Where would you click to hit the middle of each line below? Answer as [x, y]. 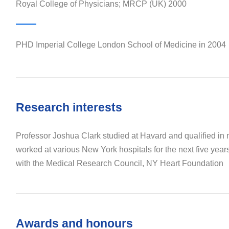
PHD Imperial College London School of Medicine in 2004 [121, 45]
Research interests [69, 108]
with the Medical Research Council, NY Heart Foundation [119, 164]
